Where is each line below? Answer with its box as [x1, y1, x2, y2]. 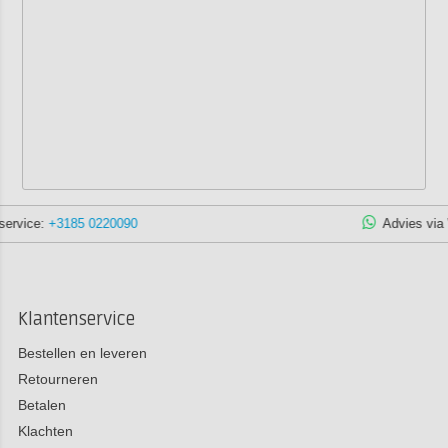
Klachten [17, 422, 73, 439]
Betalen [17, 396, 66, 413]
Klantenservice [17, 308, 135, 330]
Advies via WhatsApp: [213, 215, 350, 231]
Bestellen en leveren [17, 344, 147, 361]
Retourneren [17, 370, 98, 387]
